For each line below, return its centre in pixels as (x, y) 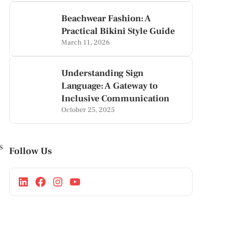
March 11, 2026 (86, 43)
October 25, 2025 (88, 110)
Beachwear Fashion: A (106, 18)
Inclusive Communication (116, 99)
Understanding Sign (103, 73)
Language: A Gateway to (110, 86)
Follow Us (30, 151)
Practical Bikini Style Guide (118, 31)
